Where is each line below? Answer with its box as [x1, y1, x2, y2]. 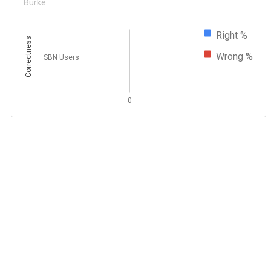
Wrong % [216, 50, 253, 62]
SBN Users [43, 53, 79, 62]
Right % [216, 29, 248, 41]
